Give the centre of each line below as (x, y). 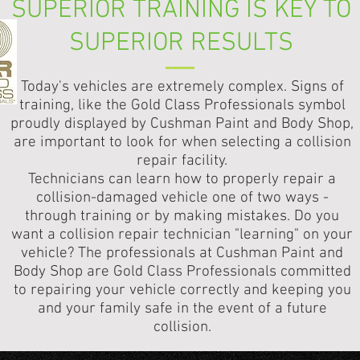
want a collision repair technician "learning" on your (182, 235)
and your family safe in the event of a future (182, 309)
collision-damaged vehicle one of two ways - (182, 198)
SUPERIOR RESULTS (182, 43)
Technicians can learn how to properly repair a (182, 180)
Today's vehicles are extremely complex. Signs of (182, 87)
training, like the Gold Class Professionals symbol (182, 106)
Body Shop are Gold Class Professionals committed (182, 272)
